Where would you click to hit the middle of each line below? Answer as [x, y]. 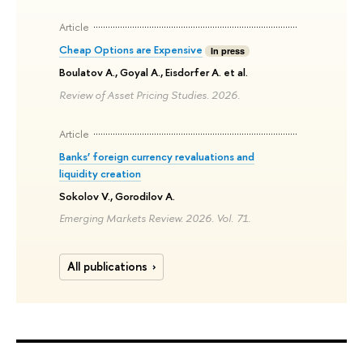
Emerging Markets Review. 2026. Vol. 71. [155, 218]
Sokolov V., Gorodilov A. [117, 196]
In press [227, 50]
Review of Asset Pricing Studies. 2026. [150, 94]
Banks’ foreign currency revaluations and [157, 156]
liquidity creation [100, 173]
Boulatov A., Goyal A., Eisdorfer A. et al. [154, 72]
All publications [107, 267]
